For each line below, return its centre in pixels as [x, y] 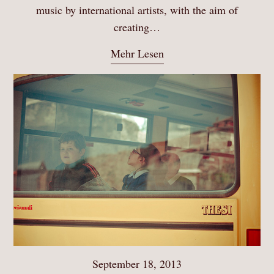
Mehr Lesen [137, 53]
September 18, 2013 [137, 264]
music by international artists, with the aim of [137, 9]
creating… [137, 27]
